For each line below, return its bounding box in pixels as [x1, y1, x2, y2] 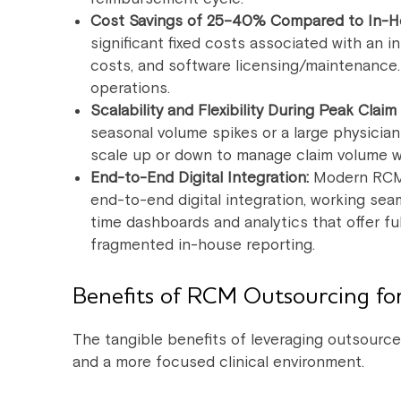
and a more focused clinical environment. [73, 352, 364, 372]
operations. [90, 78, 170, 98]
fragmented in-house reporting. [90, 235, 315, 255]
